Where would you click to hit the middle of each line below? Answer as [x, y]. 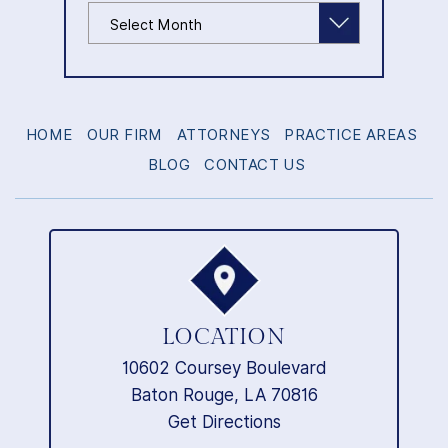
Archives [116, 13]
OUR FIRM [124, 135]
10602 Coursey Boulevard [224, 368]
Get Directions [224, 422]
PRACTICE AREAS [351, 135]
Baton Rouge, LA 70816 [224, 395]
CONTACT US [255, 165]
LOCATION [224, 337]
